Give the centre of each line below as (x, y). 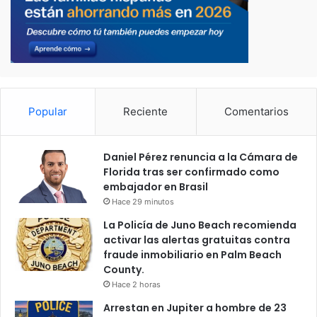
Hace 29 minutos (143, 202)
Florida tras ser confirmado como (191, 172)
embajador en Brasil (156, 187)
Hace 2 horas (136, 285)
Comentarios (256, 112)
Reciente (146, 112)
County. (124, 270)
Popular (48, 112)
